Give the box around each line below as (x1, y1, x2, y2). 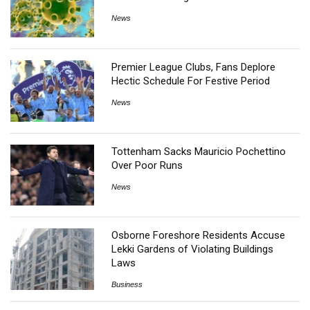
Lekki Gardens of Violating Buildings (111, 243, 274, 256)
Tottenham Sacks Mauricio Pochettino (111, 145, 286, 158)
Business (111, 280, 143, 289)
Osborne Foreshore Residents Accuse (111, 229, 286, 242)
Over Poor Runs (111, 158, 183, 172)
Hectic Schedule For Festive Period (111, 75, 271, 87)
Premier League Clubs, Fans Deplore (111, 61, 276, 73)
